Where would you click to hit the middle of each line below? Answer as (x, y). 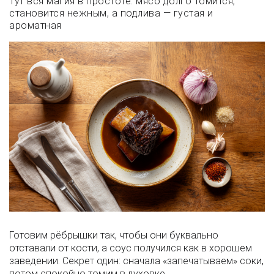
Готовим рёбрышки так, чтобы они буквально (114, 235)
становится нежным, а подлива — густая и (111, 13)
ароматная (35, 25)
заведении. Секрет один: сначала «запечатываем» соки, (136, 261)
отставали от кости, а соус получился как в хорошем (131, 248)
